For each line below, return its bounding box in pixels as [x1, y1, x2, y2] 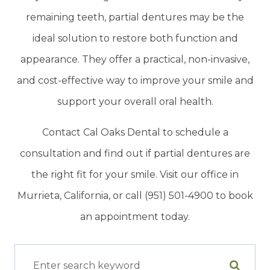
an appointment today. [80, 211, 190, 223]
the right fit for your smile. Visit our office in [31, 169, 239, 181]
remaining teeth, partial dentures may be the [26, 11, 244, 24]
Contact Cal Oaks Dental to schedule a [42, 127, 228, 139]
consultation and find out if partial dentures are [20, 148, 250, 160]
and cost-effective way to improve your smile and [16, 75, 254, 87]
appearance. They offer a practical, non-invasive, [20, 54, 250, 66]
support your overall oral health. [57, 96, 213, 108]
